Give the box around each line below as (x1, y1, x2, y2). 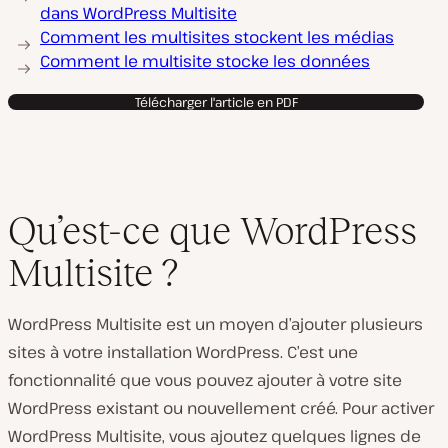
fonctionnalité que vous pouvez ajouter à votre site (8, 369, 402, 391)
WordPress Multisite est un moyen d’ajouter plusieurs (8, 313, 423, 335)
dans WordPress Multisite (40, 2, 237, 24)
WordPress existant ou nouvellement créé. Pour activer (8, 397, 434, 419)
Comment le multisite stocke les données (40, 50, 370, 72)
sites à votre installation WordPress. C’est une (8, 341, 358, 363)
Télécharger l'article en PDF (134, 93, 298, 111)
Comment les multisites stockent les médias (40, 26, 394, 48)
